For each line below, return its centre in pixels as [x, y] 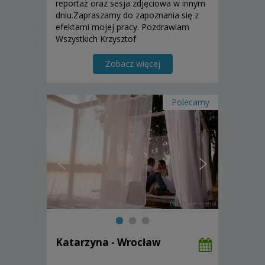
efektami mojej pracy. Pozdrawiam [122, 27]
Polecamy [190, 102]
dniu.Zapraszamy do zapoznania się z [127, 15]
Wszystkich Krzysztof [96, 38]
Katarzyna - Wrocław [108, 242]
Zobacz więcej [132, 63]
